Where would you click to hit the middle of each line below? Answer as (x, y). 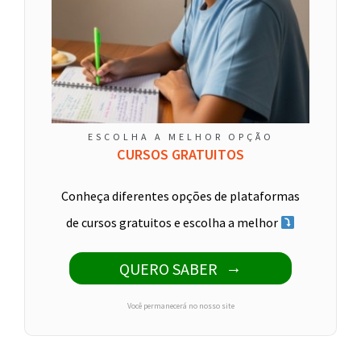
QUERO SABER (168, 268)
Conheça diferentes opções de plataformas (180, 196)
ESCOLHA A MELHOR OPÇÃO (180, 137)
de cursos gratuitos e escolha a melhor (173, 222)
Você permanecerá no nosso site (180, 306)
